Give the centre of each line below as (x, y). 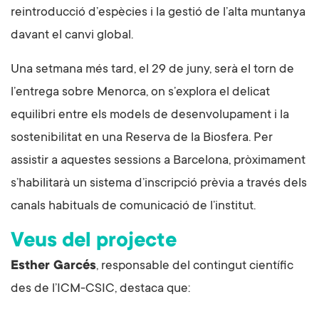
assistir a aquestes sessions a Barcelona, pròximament (158, 161)
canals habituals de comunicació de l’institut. (133, 207)
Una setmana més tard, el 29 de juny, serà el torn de (152, 70)
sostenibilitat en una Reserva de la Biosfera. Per (142, 138)
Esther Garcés (53, 267)
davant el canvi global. (72, 36)
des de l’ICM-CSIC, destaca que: (102, 289)
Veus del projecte (94, 242)
